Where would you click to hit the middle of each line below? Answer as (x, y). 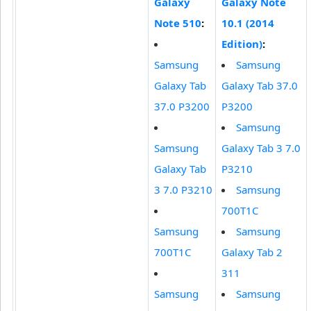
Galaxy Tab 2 (252, 252)
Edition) (242, 44)
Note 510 (178, 23)
